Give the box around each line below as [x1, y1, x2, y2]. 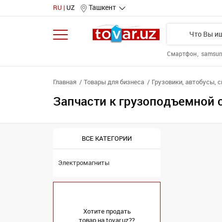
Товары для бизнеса [84, 78, 144, 86]
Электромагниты [58, 159, 110, 166]
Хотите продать [83, 208, 131, 215]
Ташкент [89, 3, 116, 12]
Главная [53, 78, 76, 86]
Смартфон [167, 51, 198, 57]
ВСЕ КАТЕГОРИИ [82, 134, 132, 142]
